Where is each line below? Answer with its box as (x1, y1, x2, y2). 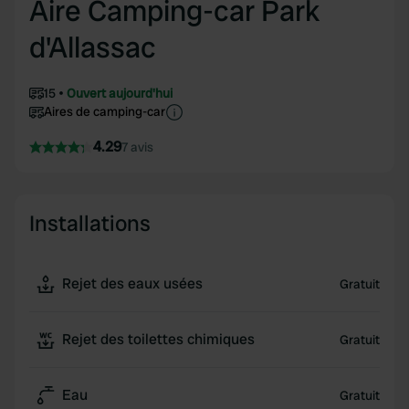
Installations (29, 209, 151, 237)
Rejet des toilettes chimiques (62, 330, 255, 349)
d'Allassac (29, 28, 156, 67)
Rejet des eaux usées (62, 274, 203, 293)
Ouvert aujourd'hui (67, 85, 173, 101)
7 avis (121, 139, 153, 155)
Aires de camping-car (44, 103, 165, 120)
